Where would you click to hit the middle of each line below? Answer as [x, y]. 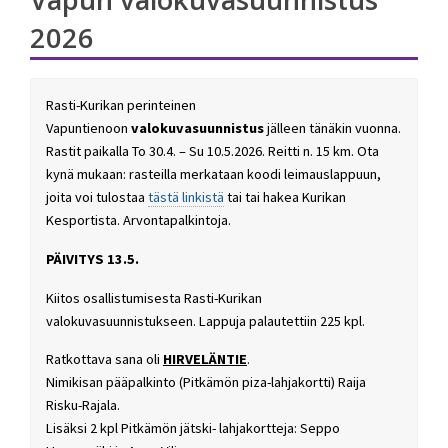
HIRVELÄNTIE [205, 359]
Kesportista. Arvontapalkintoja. [138, 219]
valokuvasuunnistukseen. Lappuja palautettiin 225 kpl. [205, 320]
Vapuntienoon [88, 127]
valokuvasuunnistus [197, 127]
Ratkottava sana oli [104, 359]
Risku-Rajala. [83, 405]
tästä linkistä [186, 196]
